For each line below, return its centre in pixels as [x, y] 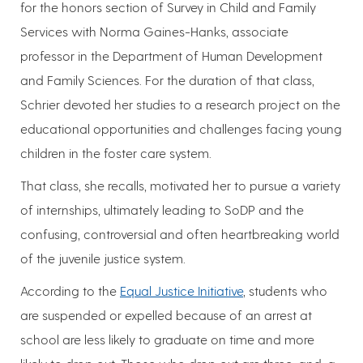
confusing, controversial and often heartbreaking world [180, 233]
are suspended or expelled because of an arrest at [166, 314]
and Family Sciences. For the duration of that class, [167, 79]
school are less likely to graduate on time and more [167, 339]
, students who [285, 290]
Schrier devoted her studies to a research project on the [180, 104]
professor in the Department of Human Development [171, 55]
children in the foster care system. [116, 152]
